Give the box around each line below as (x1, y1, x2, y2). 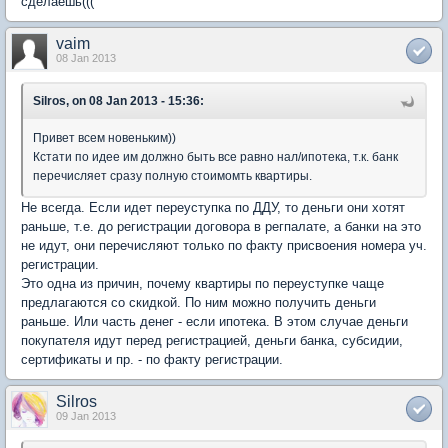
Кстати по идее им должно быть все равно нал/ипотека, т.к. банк (33, 150, 398, 164)
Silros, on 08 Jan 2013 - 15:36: (33, 94, 204, 108)
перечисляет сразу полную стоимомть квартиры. (33, 169, 315, 183)
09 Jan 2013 (56, 410, 116, 422)
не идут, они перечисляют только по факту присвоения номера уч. (21, 238, 427, 253)
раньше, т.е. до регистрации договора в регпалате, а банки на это (21, 219, 421, 234)
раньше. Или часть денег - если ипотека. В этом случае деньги (21, 314, 408, 329)
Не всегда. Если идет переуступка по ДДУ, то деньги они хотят (21, 200, 405, 215)
